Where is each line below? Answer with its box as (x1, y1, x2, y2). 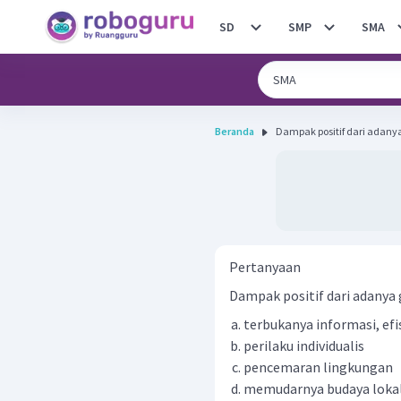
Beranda (215, 124, 254, 138)
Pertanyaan (229, 258, 301, 276)
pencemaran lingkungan (243, 358, 396, 376)
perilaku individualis (243, 337, 367, 354)
